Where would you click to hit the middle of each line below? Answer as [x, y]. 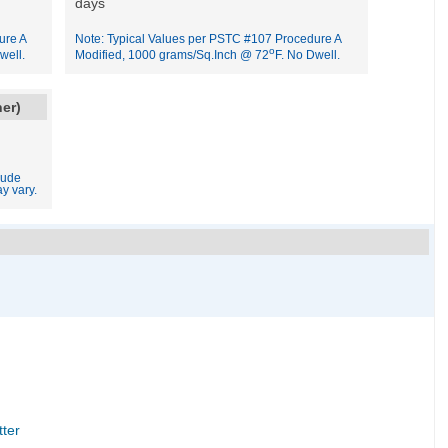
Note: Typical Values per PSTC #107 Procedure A [208, 39]
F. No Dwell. [308, 54]
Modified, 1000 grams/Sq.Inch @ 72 [172, 54]
